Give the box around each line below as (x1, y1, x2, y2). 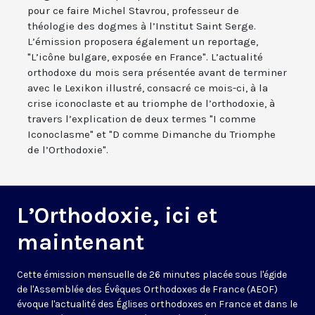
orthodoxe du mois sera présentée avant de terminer (27, 66, 287, 79)
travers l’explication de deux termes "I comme (27, 112, 256, 126)
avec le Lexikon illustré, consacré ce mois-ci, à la (27, 82, 268, 95)
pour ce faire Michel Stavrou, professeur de (27, 4, 239, 18)
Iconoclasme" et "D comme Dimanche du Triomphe (27, 128, 276, 141)
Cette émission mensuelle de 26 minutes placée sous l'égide (17, 269, 287, 281)
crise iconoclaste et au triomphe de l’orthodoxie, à (27, 97, 275, 110)
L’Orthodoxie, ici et (17, 202, 217, 229)
